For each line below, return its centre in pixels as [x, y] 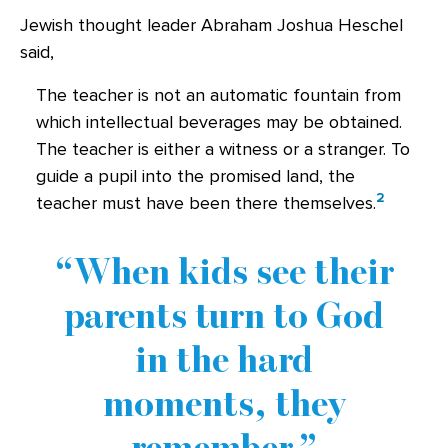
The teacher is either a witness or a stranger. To [223, 149]
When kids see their [233, 271]
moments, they [224, 403]
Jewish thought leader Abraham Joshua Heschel [211, 25]
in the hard [224, 359]
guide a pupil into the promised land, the [195, 176]
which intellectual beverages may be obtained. [219, 122]
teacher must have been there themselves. [206, 203]
